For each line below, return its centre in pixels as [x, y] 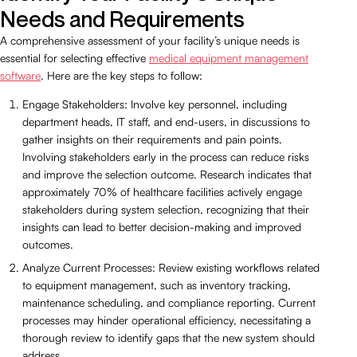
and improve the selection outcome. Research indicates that [167, 174]
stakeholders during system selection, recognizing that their [166, 209]
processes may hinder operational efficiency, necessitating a [167, 320]
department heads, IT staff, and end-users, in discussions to [166, 121]
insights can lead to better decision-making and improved [162, 226]
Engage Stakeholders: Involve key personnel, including [155, 104]
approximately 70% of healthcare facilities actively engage [162, 191]
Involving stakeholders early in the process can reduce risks [166, 156]
